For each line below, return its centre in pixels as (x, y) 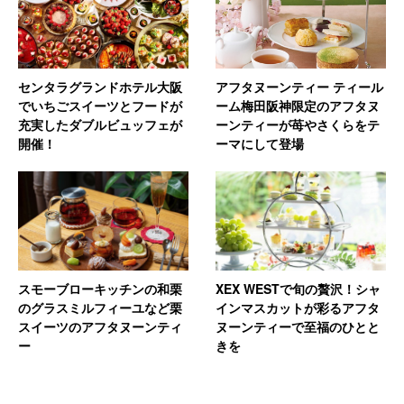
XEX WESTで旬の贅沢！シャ (298, 288)
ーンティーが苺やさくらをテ (298, 125)
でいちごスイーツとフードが (100, 106)
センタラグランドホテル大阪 (100, 87)
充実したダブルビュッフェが (100, 125)
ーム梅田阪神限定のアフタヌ (298, 106)
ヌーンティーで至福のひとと (298, 326)
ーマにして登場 (260, 144)
